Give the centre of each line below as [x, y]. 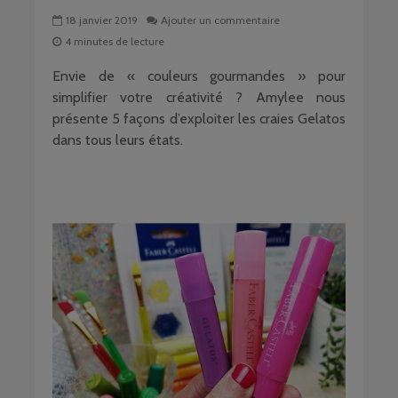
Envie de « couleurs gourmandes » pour [199, 76]
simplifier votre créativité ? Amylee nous [199, 97]
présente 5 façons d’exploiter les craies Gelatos [199, 119]
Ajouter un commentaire [220, 20]
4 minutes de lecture [115, 42]
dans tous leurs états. [118, 140]
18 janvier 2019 [102, 20]
